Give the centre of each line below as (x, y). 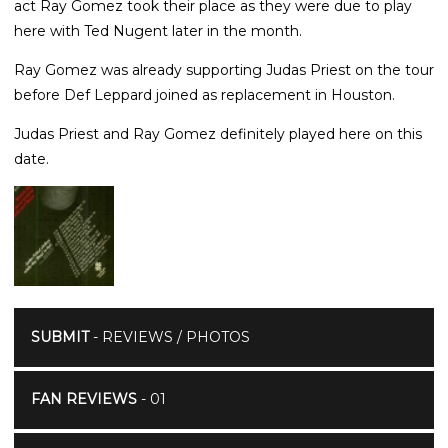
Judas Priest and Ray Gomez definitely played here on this (218, 133)
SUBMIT (59, 336)
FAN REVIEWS (83, 399)
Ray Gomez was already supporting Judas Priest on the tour (224, 69)
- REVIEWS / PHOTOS (169, 336)
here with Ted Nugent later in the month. (158, 30)
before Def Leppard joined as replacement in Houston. (204, 94)
